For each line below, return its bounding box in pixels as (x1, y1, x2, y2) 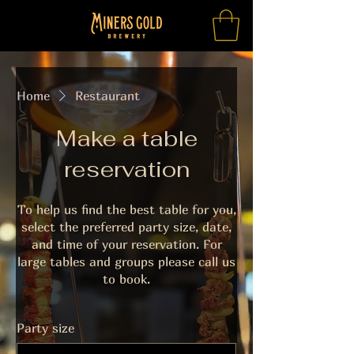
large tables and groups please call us (17, 254, 235, 270)
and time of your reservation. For (31, 236, 222, 253)
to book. (103, 271, 150, 288)
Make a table (55, 124, 198, 153)
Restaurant (75, 88, 140, 104)
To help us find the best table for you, (17, 201, 236, 218)
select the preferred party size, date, (21, 219, 232, 235)
